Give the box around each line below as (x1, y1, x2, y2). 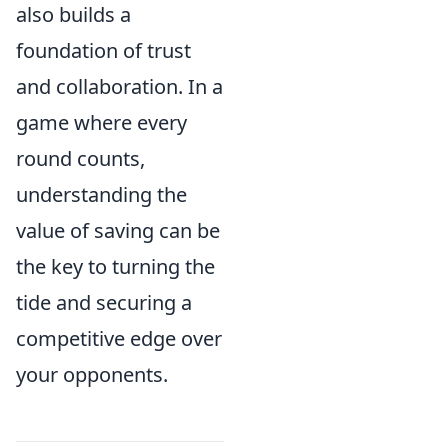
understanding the (16, 181, 187, 208)
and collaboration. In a (16, 73, 223, 100)
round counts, (16, 145, 145, 172)
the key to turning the (16, 253, 215, 280)
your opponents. (16, 361, 168, 388)
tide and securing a (16, 289, 192, 316)
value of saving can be (16, 217, 220, 244)
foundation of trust (16, 37, 191, 64)
